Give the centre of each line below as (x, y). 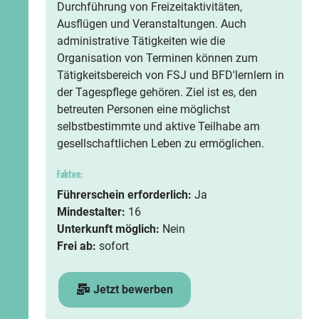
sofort (114, 246)
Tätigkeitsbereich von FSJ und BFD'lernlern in (171, 75)
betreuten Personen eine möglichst (143, 109)
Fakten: (70, 175)
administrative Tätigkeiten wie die (141, 41)
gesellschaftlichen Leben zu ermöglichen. (161, 143)
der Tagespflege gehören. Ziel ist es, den (157, 92)
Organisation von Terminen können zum (157, 58)
